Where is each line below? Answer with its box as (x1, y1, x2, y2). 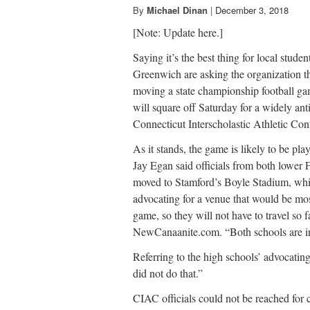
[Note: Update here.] (133, 25, 223, 40)
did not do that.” (133, 266, 203, 281)
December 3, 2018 (215, 3, 289, 17)
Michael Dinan (147, 3, 208, 17)
